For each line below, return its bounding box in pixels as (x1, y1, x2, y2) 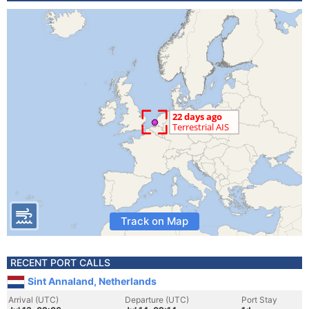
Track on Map (121, 215, 188, 228)
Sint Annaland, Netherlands (28, 275, 157, 287)
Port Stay (241, 295, 277, 305)
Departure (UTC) (125, 295, 189, 305)
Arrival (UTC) (8, 295, 59, 305)
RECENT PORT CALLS (10, 257, 110, 268)
